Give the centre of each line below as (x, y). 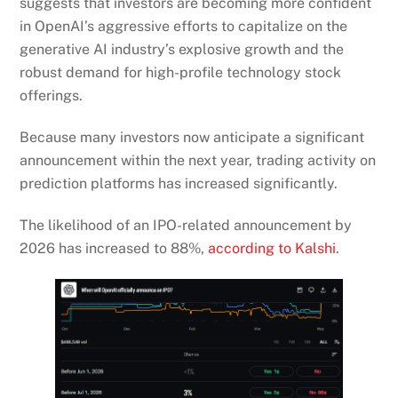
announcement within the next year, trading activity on (198, 161)
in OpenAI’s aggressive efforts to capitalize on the (184, 27)
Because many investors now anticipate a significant (192, 138)
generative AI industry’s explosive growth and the (182, 50)
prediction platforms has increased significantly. (179, 184)
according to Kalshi (272, 249)
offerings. (52, 96)
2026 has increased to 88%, (114, 249)
